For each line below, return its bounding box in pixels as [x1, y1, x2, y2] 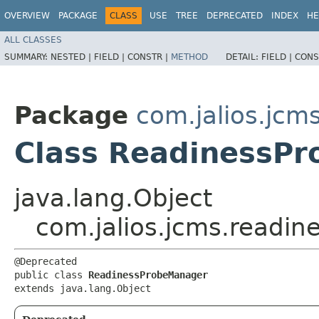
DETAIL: [226, 51, 261, 62]
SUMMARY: [4, 51, 51, 62]
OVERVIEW [4, 11, 50, 21]
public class [14, 268, 88, 281]
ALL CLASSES [4, 34, 62, 45]
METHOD [171, 51, 208, 62]
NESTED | [51, 51, 94, 62]
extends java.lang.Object [14, 282, 151, 294]
